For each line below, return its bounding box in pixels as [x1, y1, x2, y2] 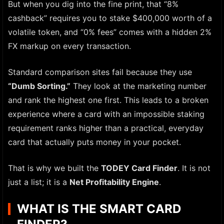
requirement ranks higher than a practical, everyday [8, 123, 203, 133]
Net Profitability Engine [69, 177, 159, 187]
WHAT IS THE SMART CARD [17, 201, 181, 216]
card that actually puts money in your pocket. [8, 137, 181, 147]
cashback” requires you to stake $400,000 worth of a [8, 13, 212, 23]
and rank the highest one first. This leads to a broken [8, 95, 208, 105]
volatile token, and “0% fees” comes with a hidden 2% [8, 27, 211, 37]
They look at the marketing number [70, 81, 206, 91]
